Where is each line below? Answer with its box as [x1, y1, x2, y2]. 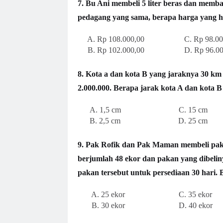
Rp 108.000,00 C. [97, 34, 194, 43]
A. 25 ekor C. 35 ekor [77, 190, 212, 199]
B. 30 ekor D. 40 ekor [77, 201, 213, 210]
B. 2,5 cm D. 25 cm [77, 116, 208, 125]
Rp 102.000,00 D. [97, 45, 194, 54]
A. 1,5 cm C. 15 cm [77, 105, 208, 114]
